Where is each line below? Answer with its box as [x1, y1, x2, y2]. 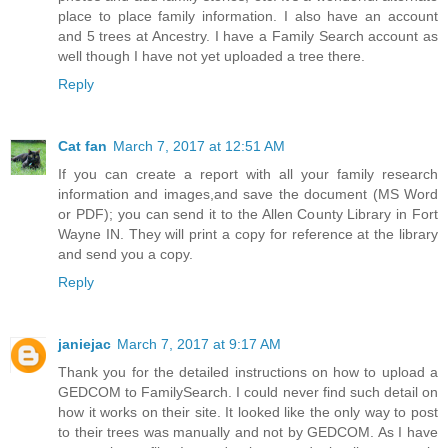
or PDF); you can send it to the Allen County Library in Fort [58, 206, 438, 223]
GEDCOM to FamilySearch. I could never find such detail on [58, 384, 438, 401]
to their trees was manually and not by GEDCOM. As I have [58, 424, 438, 441]
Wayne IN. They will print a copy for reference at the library [58, 226, 438, 243]
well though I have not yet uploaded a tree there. [58, 48, 365, 65]
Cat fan [58, 138, 107, 155]
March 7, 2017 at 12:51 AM [113, 138, 285, 155]
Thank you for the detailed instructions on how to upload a [58, 364, 438, 381]
